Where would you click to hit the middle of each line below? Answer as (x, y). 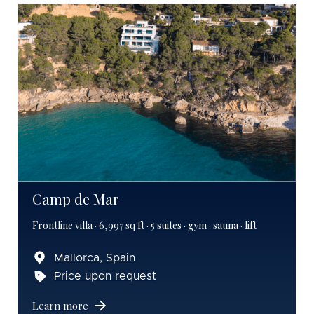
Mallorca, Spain (95, 258)
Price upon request (105, 276)
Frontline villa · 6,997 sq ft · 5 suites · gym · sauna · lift (144, 225)
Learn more (60, 305)
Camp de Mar (75, 198)
